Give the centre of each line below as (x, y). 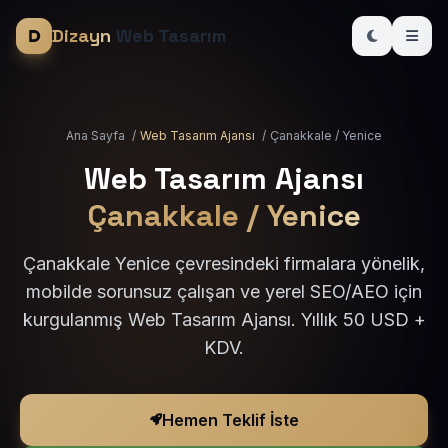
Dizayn (81, 35)
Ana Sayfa (95, 135)
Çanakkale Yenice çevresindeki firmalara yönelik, (224, 263)
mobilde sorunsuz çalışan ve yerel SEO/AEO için (224, 291)
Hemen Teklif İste (230, 420)
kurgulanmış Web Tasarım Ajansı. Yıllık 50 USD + (224, 319)
